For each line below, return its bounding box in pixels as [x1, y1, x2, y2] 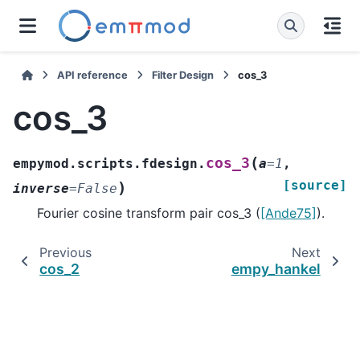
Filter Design [152, 69, 215, 81]
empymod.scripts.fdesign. [13, 156, 206, 172]
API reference [57, 69, 129, 81]
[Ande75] [260, 205, 317, 222]
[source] [283, 178, 347, 194]
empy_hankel [231, 260, 321, 278]
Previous [39, 244, 92, 261]
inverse [13, 181, 69, 197]
